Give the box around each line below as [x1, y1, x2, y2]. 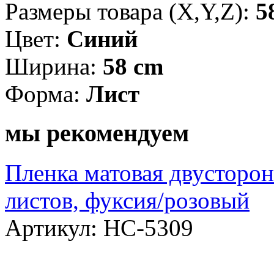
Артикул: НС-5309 [5, 215, 193, 242]
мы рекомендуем [5, 119, 189, 147]
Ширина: [5, 53, 103, 80]
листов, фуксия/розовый [5, 187, 250, 214]
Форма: [5, 80, 86, 107]
